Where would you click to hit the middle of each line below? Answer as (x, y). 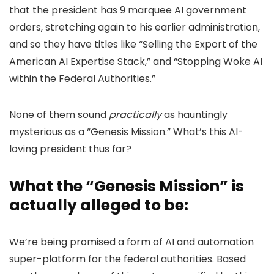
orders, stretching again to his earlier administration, (135, 27)
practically (135, 115)
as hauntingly (194, 115)
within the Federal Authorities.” (82, 79)
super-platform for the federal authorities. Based (128, 259)
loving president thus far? (70, 149)
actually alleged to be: (99, 205)
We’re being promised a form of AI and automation (131, 242)
